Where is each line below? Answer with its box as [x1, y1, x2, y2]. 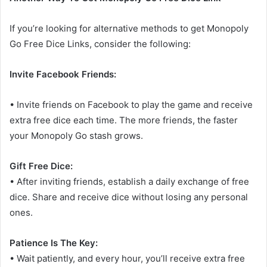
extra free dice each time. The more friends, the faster [10, 114, 238, 126]
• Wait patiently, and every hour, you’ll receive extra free [10, 253, 245, 265]
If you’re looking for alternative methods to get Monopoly [10, 23, 249, 35]
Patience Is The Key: [10, 237, 98, 249]
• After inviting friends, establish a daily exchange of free [10, 176, 249, 188]
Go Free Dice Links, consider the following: [10, 38, 191, 50]
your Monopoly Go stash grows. [10, 130, 143, 142]
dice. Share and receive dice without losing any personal [10, 191, 248, 203]
